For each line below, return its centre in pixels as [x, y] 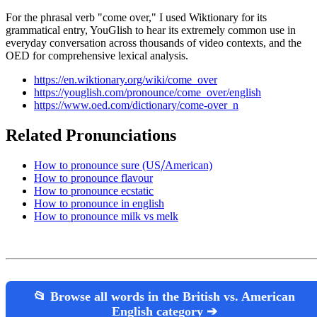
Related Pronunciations [91, 136]
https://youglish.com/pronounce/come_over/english [148, 93]
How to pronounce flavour [93, 178]
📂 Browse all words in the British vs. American [164, 297]
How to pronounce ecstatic [94, 191]
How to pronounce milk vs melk [106, 217]
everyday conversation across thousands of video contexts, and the [154, 43]
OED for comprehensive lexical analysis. [97, 56]
